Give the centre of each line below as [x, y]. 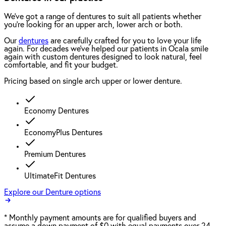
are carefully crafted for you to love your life [125, 41]
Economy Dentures [56, 111]
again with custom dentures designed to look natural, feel [103, 57]
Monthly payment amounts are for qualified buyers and [103, 218]
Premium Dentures [55, 155]
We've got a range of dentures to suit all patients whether [103, 17]
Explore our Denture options [52, 192]
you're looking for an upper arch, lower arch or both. [93, 25]
